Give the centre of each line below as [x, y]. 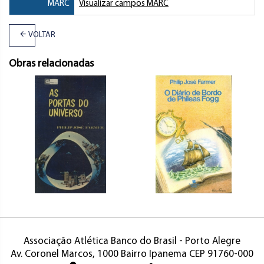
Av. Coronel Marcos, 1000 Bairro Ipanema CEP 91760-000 [132, 254]
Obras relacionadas [51, 64]
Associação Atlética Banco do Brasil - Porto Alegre [132, 241]
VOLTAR [41, 35]
